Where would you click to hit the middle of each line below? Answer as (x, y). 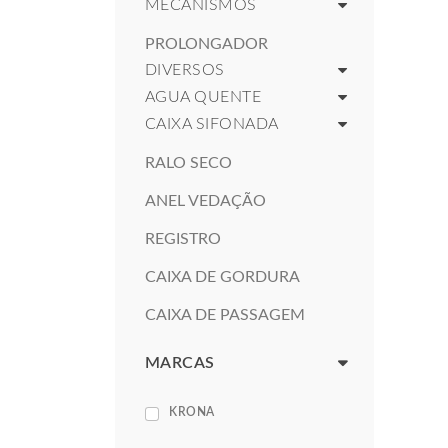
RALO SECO (188, 163)
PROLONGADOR (206, 44)
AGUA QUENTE (203, 97)
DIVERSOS (185, 70)
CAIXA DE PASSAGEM (225, 315)
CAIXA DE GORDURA (222, 277)
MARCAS (180, 363)
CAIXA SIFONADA (212, 124)
